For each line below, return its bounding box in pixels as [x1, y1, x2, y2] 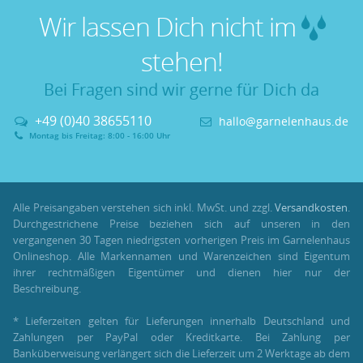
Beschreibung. [13, 281, 81, 297]
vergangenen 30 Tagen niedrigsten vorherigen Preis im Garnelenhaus [13, 233, 350, 248]
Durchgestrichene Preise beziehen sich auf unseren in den [13, 216, 350, 232]
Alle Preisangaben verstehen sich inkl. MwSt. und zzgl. [13, 200, 275, 216]
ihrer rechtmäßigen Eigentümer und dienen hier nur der [13, 265, 350, 280]
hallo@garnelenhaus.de [219, 113, 348, 129]
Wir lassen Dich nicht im [38, 9, 301, 44]
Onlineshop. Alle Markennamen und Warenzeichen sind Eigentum [13, 249, 350, 264]
